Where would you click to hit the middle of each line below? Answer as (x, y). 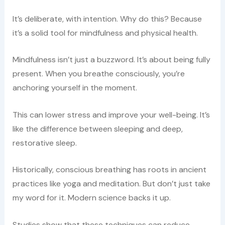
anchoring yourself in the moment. (75, 88)
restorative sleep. (44, 143)
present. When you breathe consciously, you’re (98, 74)
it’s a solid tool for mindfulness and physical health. (105, 33)
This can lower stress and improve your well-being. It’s (111, 115)
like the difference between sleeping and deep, (97, 129)
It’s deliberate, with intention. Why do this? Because (107, 19)
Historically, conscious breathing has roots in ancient (109, 170)
